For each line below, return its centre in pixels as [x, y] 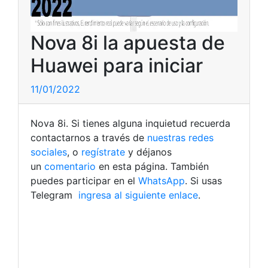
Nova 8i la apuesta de [128, 43]
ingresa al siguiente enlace [137, 195]
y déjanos [148, 152]
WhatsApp [162, 181]
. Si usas [203, 181]
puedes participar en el [84, 181]
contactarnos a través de [89, 138]
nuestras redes [180, 138]
